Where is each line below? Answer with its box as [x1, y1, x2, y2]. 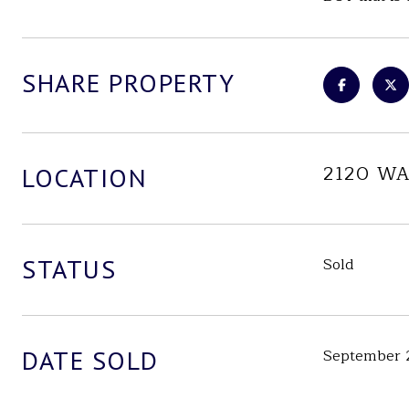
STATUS [22, 252, 116, 286]
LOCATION [22, 161, 147, 194]
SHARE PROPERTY [22, 66, 235, 100]
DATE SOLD [22, 343, 159, 377]
